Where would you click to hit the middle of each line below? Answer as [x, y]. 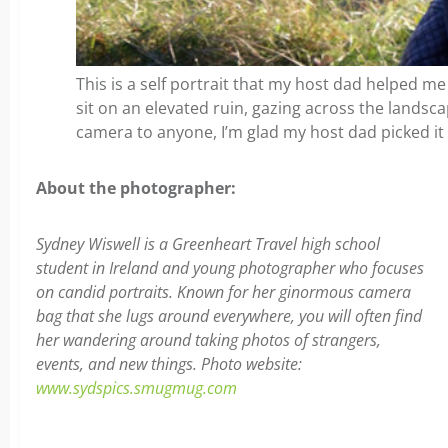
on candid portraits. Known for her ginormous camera [223, 291]
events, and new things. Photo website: [169, 363]
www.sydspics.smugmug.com [136, 387]
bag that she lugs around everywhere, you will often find [229, 315]
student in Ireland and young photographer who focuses [230, 267]
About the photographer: [136, 187]
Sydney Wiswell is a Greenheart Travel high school [208, 243]
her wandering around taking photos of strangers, [208, 339]
